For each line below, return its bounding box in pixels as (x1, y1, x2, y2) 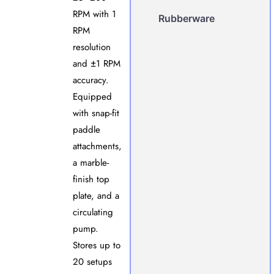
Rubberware (158, 12, 215, 25)
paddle (72, 123, 100, 137)
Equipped (72, 90, 112, 104)
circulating (72, 206, 113, 220)
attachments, (72, 139, 122, 154)
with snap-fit (72, 106, 119, 120)
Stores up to (72, 239, 120, 253)
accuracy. (72, 73, 109, 87)
